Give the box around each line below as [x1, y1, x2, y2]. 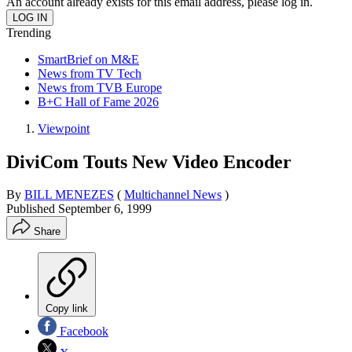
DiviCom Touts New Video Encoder [6, 151, 291, 172]
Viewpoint [38, 121, 90, 135]
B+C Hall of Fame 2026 [38, 94, 159, 108]
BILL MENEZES [24, 188, 114, 202]
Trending [6, 25, 51, 39]
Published [6, 202, 58, 216]
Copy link [46, 302, 88, 315]
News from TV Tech [38, 66, 141, 80]
